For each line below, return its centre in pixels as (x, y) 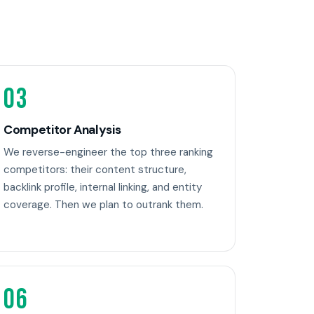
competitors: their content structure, (95, 170)
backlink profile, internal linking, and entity (103, 187)
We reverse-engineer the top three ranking (108, 152)
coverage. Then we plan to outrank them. (103, 205)
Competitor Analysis (62, 130)
